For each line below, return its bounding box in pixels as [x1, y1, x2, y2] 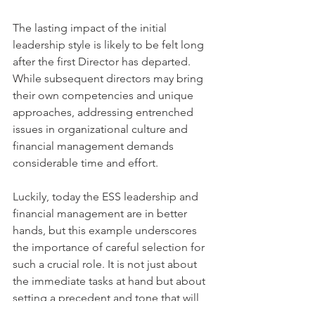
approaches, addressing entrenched [13, 105, 196, 119]
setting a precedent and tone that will [13, 291, 202, 304]
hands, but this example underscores [13, 224, 200, 237]
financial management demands [13, 139, 176, 153]
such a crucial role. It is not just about [13, 257, 200, 271]
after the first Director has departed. [13, 55, 193, 68]
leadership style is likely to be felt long [13, 38, 207, 51]
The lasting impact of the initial [13, 21, 169, 34]
